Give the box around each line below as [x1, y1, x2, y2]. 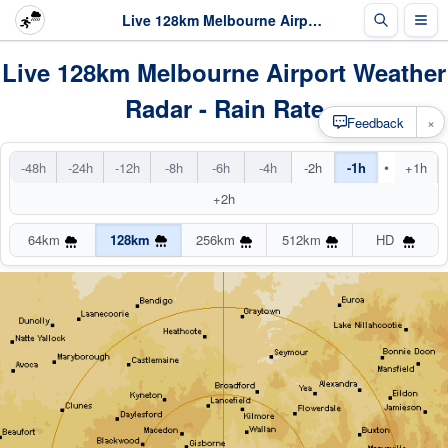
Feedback [347, 112, 404, 132]
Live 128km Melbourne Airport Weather [2, 55, 446, 89]
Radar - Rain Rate [124, 91, 324, 125]
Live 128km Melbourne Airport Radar [308, 9, 322, 30]
